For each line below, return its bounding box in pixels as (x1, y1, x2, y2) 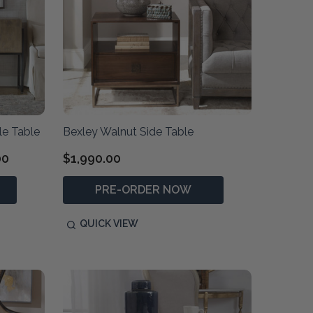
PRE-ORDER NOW (94, 183, 191, 197)
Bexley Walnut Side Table (62, 125, 194, 139)
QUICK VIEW (79, 218, 138, 230)
